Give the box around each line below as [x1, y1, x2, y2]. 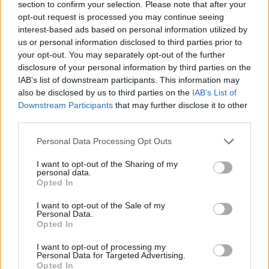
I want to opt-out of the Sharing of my [37, 159, 178, 169]
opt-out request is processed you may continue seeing [18, 11, 224, 22]
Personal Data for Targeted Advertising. [37, 250, 186, 260]
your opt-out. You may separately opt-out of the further [18, 49, 225, 59]
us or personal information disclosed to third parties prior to [18, 37, 242, 47]
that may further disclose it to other [113, 100, 247, 110]
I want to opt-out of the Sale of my [37, 200, 165, 210]
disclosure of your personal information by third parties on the [18, 62, 251, 72]
